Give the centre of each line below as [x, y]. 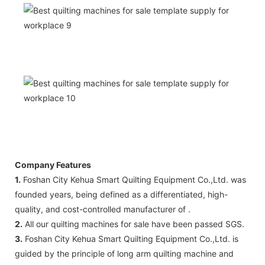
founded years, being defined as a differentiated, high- [121, 194]
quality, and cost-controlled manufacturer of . [103, 209]
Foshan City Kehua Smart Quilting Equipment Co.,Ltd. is [130, 238]
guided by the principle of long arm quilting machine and [124, 253]
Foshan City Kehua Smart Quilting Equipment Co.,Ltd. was [133, 179]
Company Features [53, 164]
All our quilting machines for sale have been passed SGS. [133, 224]
